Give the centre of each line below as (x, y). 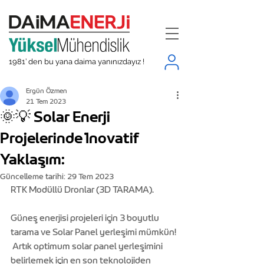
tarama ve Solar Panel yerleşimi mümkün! (94, 232)
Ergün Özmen (47, 91)
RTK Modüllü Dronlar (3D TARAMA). (82, 190)
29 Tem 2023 (90, 176)
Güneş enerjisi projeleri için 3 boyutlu (86, 218)
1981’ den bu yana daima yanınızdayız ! (77, 62)
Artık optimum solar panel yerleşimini (88, 246)
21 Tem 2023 (46, 101)
